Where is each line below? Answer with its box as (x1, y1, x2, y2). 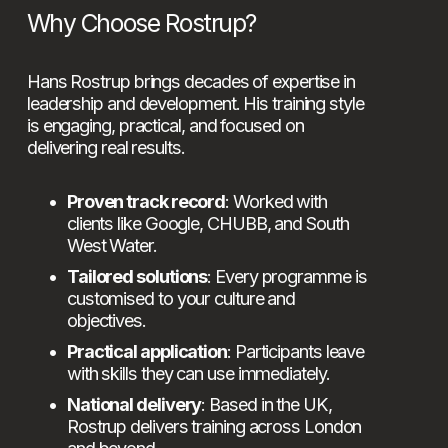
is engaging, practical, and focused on (26, 114, 304, 137)
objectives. (66, 309, 146, 332)
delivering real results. (26, 136, 185, 159)
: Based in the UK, (201, 393, 332, 416)
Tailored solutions (66, 265, 208, 288)
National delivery (66, 393, 202, 416)
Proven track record (66, 190, 226, 213)
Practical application (66, 340, 227, 363)
